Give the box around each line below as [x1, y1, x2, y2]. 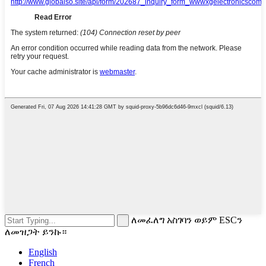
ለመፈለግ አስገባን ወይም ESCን [131, 215, 242, 226]
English [28, 247, 57, 258]
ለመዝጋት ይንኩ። [5, 227, 66, 237]
